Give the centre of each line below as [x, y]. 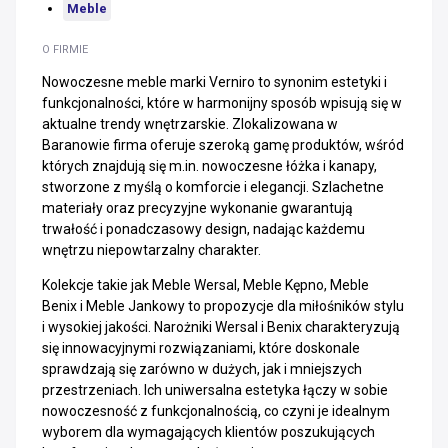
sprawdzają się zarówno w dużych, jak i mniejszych [202, 369]
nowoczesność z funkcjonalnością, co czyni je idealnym [216, 411]
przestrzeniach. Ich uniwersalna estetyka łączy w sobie [215, 390]
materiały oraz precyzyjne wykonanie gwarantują [197, 208]
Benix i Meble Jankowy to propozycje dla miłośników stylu [223, 306]
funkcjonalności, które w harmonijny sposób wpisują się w [222, 103]
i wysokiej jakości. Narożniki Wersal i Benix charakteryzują [221, 327]
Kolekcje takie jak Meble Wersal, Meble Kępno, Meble [205, 285]
